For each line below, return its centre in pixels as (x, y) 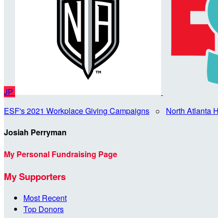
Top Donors (44, 209)
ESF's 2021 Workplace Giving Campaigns (77, 111)
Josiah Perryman (35, 132)
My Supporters (35, 176)
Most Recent (45, 198)
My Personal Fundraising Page (61, 154)
